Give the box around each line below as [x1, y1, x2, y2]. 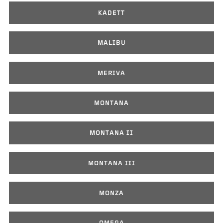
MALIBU [97, 40, 126, 47]
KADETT [98, 9, 125, 16]
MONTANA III [88, 160, 135, 167]
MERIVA [98, 70, 125, 77]
